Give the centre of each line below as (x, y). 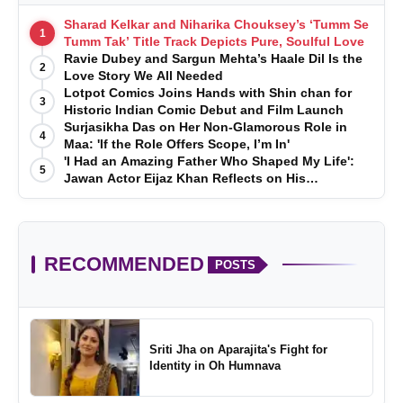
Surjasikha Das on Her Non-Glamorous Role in (206, 127)
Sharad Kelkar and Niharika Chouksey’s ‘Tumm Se (216, 25)
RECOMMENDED (124, 264)
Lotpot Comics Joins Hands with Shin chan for (208, 93)
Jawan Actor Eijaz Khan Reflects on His (185, 179)
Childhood (96, 196)
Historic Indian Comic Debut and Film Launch (204, 110)
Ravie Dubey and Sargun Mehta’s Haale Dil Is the (213, 59)
